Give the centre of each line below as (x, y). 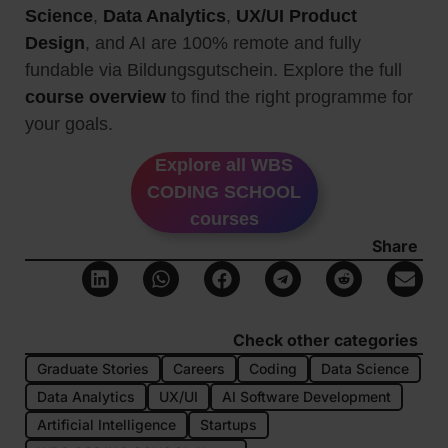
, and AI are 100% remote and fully (223, 42)
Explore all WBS (224, 165)
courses (224, 219)
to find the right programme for (289, 96)
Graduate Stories (93, 369)
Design (55, 42)
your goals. (69, 123)
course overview (95, 96)
